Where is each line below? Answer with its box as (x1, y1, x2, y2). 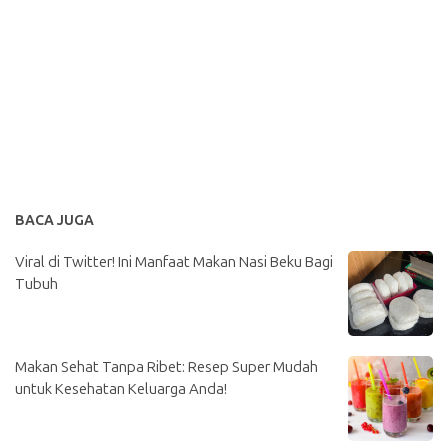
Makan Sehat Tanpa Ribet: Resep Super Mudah (15, 358, 318, 377)
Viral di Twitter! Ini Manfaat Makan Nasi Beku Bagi (15, 253, 333, 272)
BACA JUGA (15, 212, 94, 230)
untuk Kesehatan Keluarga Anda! (15, 380, 227, 399)
